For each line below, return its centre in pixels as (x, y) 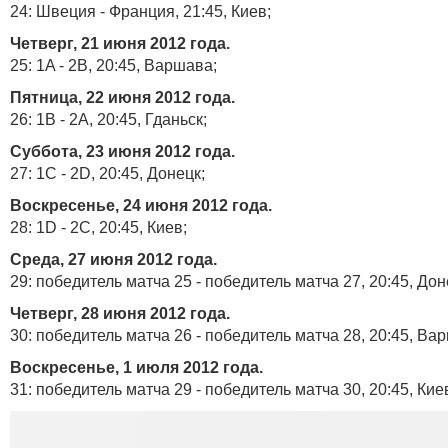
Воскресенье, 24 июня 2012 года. (141, 205)
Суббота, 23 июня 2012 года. (122, 151)
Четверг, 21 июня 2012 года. (120, 43)
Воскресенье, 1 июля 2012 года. (136, 367)
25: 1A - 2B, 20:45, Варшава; (113, 65)
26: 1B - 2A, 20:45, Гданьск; (108, 119)
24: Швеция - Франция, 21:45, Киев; (140, 11)
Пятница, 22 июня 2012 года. (122, 97)
